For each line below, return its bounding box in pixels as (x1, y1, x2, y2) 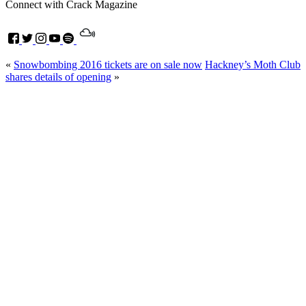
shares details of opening (5, 70, 111, 83)
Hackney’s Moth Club (205, 58, 301, 70)
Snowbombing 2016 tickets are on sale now (14, 58, 202, 70)
